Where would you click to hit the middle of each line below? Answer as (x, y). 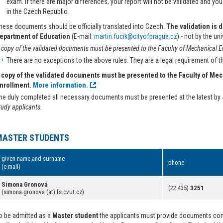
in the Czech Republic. (38, 11)
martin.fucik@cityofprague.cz (136, 36)
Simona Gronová (24, 184)
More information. (60, 85)
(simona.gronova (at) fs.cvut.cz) (43, 192)
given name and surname (33, 159)
